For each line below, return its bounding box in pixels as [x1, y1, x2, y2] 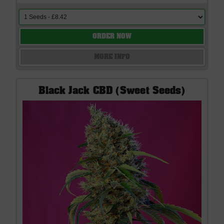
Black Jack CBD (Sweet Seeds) [38, 86, 186, 96]
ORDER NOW [92, 33, 132, 40]
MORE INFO [93, 54, 130, 60]
